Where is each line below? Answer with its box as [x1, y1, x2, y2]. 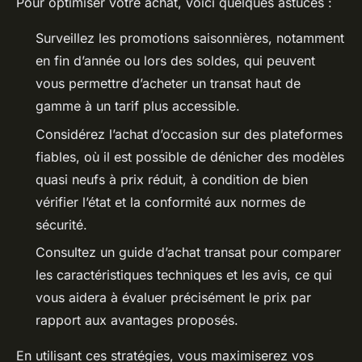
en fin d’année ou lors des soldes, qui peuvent [36, 53, 315, 69]
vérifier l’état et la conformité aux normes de [36, 193, 305, 210]
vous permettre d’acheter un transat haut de [36, 75, 301, 92]
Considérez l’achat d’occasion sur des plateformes [36, 125, 343, 142]
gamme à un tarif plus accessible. [36, 98, 240, 115]
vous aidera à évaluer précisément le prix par [36, 289, 311, 306]
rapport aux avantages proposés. [36, 312, 238, 329]
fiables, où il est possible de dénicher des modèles [36, 148, 344, 165]
